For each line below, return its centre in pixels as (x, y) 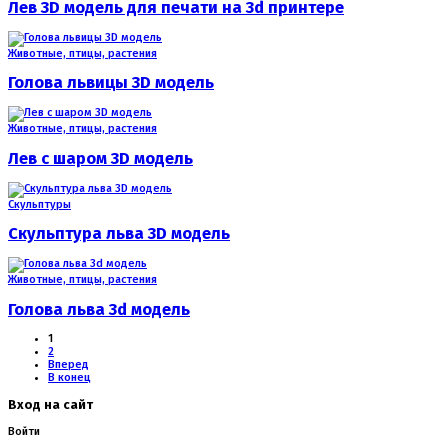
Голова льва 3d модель (99, 309)
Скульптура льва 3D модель (119, 234)
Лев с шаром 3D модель (100, 158)
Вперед (68, 365)
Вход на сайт (50, 405)
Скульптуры (39, 204)
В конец (69, 378)
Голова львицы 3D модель (111, 83)
